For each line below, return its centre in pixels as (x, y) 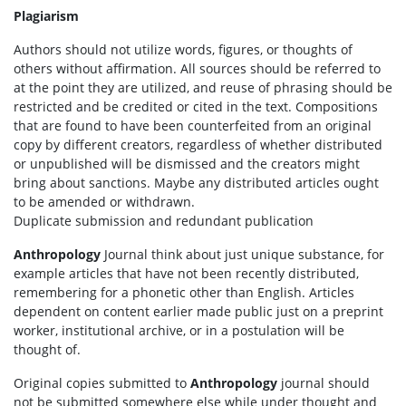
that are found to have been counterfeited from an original (193, 126)
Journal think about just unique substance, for (242, 254)
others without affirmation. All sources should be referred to (197, 68)
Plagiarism (46, 16)
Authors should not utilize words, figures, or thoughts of (183, 49)
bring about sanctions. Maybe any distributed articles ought (196, 183)
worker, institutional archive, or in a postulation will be (179, 330)
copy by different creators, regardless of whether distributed (198, 145)
